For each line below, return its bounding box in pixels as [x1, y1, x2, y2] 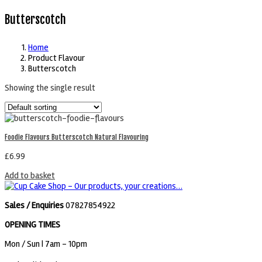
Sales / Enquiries [5, 200, 64, 211]
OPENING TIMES [5, 219, 60, 230]
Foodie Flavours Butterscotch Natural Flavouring [5, 133, 149, 142]
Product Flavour [28, 53, 85, 64]
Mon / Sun [5, 239, 42, 250]
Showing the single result [5, 82, 95, 94]
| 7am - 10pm [42, 239, 87, 250]
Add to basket [5, 170, 55, 181]
